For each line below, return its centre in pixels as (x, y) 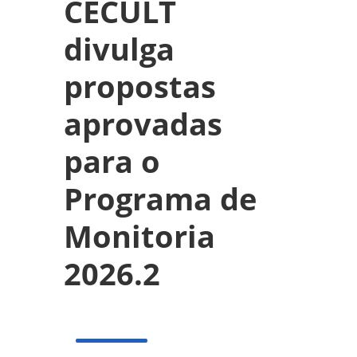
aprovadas (143, 124)
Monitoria (139, 236)
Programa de (160, 199)
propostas (140, 86)
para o (112, 161)
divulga (119, 49)
